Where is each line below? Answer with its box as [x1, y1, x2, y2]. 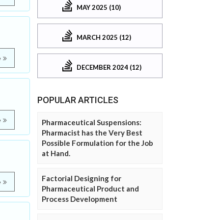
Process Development [42, 194, 117, 204]
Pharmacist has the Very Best [42, 128, 142, 137]
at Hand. [42, 149, 70, 158]
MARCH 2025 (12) [77, 33, 131, 41]
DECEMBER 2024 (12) [77, 63, 141, 71]
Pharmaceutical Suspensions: [42, 118, 141, 127]
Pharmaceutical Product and [42, 184, 139, 193]
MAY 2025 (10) [77, 3, 121, 11]
